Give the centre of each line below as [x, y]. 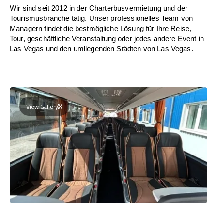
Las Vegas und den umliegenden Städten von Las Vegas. [101, 48]
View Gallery [42, 106]
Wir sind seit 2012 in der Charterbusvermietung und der [99, 8]
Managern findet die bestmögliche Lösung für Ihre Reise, [101, 28]
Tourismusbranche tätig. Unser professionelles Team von [101, 18]
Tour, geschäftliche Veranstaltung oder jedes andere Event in [107, 38]
